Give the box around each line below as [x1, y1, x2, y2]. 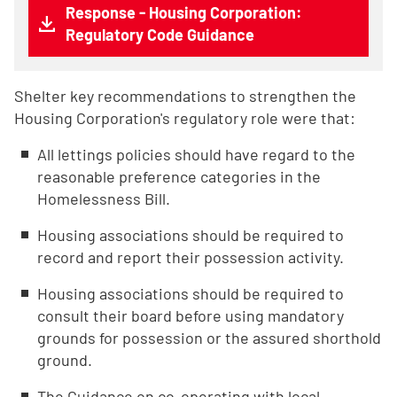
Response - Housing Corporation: [66, 3, 302, 22]
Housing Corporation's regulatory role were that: [14, 108, 355, 128]
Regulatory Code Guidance [66, 25, 254, 44]
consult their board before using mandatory [37, 306, 344, 325]
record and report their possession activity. [37, 247, 344, 267]
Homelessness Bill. [37, 189, 170, 208]
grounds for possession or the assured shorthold [37, 328, 381, 347]
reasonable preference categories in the [37, 167, 321, 186]
